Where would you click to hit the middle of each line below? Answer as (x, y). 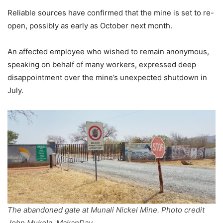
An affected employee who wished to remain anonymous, (108, 51)
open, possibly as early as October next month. (90, 25)
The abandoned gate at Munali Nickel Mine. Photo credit (106, 210)
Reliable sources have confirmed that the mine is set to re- (111, 12)
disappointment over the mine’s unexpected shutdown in (107, 77)
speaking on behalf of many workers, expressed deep (102, 64)
